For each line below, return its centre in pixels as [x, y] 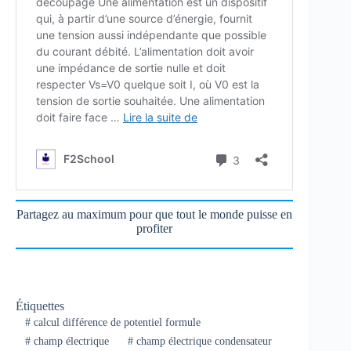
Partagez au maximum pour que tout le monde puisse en [155, 214]
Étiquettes [40, 306]
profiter [155, 228]
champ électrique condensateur [202, 342]
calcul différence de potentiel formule [115, 322]
